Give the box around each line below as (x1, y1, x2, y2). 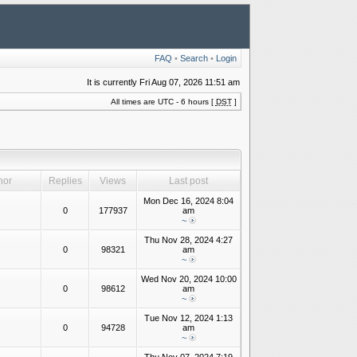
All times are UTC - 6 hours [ (110, 97, 216, 106)
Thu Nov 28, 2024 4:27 (144, 235, 233, 245)
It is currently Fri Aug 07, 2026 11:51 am (86, 77, 240, 87)
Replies (45, 175, 84, 186)
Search (179, 53, 208, 63)
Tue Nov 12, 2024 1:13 (144, 313, 233, 323)
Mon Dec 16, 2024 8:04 (143, 196, 233, 206)
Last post (167, 175, 210, 186)
